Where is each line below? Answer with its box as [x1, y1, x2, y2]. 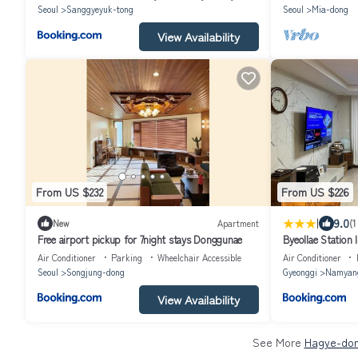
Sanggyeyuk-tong [66, 2, 133, 15]
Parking [111, 250, 142, 264]
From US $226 [280, 184, 349, 201]
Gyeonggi [282, 265, 317, 278]
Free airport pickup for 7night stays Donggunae [38, 231, 243, 247]
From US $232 [36, 184, 103, 201]
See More [252, 333, 304, 350]
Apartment [217, 217, 259, 230]
